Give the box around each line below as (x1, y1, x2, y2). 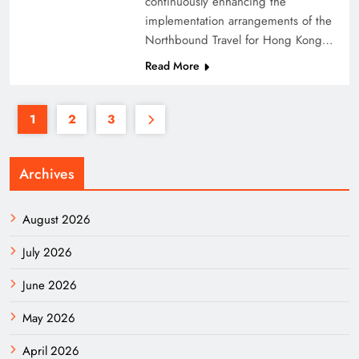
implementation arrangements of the (144, 12, 332, 30)
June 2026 (22, 276, 77, 294)
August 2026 (22, 211, 91, 228)
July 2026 (22, 244, 72, 261)
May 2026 (22, 309, 75, 327)
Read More (144, 58, 200, 74)
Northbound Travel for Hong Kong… (144, 31, 333, 49)
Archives (19, 163, 75, 184)
